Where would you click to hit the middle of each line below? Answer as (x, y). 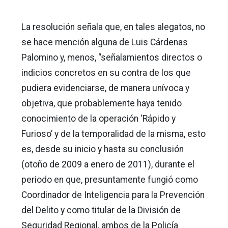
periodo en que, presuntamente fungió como (110, 179)
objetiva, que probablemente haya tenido (102, 103)
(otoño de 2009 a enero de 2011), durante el (108, 164)
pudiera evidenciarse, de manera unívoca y (105, 88)
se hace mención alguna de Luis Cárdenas (105, 42)
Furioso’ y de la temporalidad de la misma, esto (113, 134)
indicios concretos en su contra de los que (106, 73)
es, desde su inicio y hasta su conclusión (103, 149)
